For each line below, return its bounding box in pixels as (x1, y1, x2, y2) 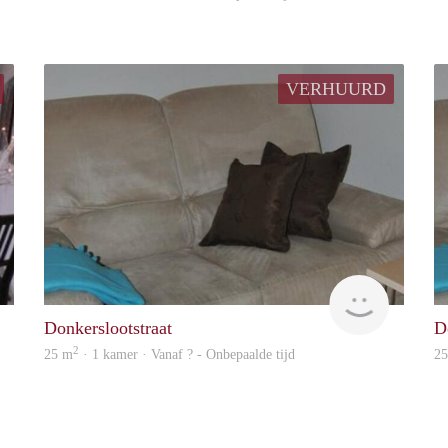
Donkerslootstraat (44, 317, 172, 338)
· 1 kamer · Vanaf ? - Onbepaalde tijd (79, 346, 295, 362)
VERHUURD (286, 78, 386, 99)
